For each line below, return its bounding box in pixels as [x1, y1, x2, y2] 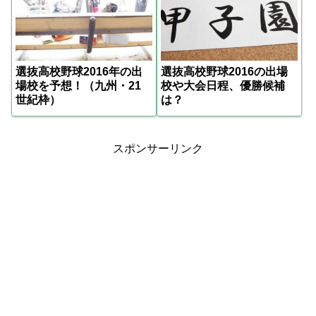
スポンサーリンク [113, 142, 203, 154]
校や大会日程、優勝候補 [160, 80, 285, 92]
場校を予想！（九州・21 [16, 80, 141, 92]
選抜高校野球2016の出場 [160, 66, 288, 78]
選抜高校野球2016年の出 [16, 66, 142, 78]
